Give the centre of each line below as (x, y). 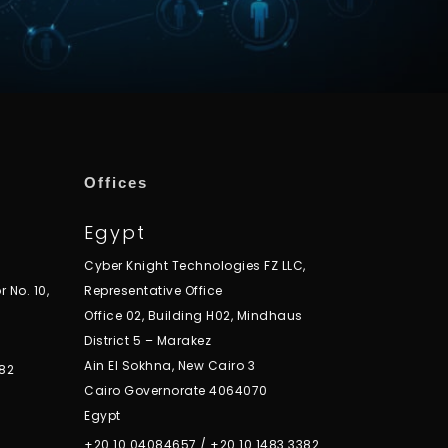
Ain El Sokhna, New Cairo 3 (170, 366)
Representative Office (153, 291)
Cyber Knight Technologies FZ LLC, (195, 266)
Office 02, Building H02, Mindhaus (193, 316)
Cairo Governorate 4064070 (176, 391)
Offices (116, 183)
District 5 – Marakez (148, 341)
